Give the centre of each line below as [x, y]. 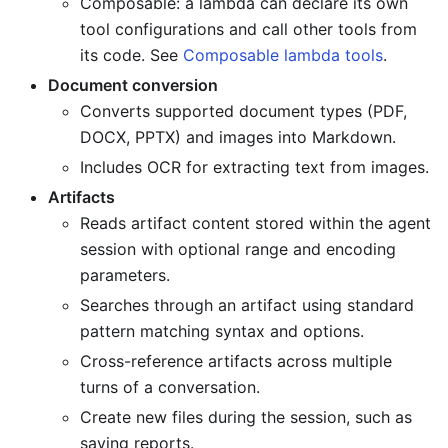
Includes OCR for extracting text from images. [254, 167]
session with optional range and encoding [238, 249]
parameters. [125, 275]
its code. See [131, 55]
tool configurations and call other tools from [248, 29]
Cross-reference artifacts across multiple [236, 361]
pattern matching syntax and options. [222, 331]
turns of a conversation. [170, 387]
